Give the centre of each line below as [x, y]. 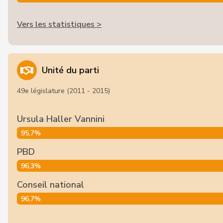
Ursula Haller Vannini [61, 119]
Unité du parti [70, 70]
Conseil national [51, 185]
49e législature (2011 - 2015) [63, 91]
